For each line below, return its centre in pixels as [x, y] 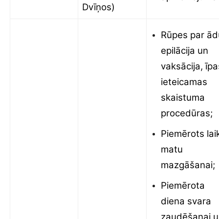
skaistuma [183, 98]
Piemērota [183, 186]
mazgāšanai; [188, 165]
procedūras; [187, 113]
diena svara [186, 201]
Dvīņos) [99, 7]
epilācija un [185, 51]
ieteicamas [184, 82]
